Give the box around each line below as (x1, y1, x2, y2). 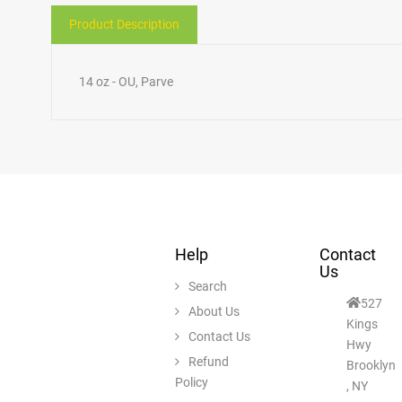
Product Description (69, 16, 179, 31)
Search (188, 278, 228, 293)
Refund (188, 354, 230, 369)
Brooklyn (346, 357, 397, 372)
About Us (188, 303, 240, 319)
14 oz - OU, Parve (79, 74, 173, 89)
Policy (175, 374, 209, 389)
